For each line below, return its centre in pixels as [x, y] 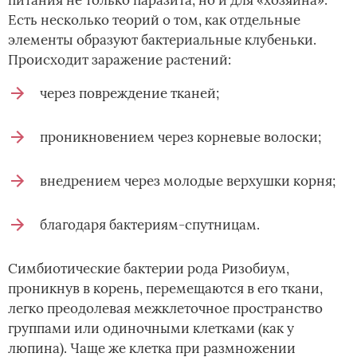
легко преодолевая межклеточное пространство [165, 308]
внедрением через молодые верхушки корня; [188, 180]
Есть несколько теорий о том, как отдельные [154, 20]
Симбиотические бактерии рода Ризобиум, [149, 268]
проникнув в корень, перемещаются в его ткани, [165, 288]
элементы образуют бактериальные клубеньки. [162, 39]
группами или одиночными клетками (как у [151, 328]
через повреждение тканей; [129, 93]
